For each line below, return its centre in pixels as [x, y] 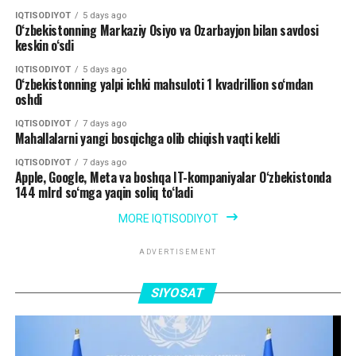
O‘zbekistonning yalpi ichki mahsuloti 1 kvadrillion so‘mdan [164, 84]
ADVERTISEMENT [178, 252]
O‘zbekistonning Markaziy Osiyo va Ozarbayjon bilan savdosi [167, 30]
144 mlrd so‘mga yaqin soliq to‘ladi [104, 192]
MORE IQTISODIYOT [168, 218]
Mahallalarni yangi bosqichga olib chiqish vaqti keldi [147, 138]
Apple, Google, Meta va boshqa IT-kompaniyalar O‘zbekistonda [173, 177]
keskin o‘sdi [44, 45]
